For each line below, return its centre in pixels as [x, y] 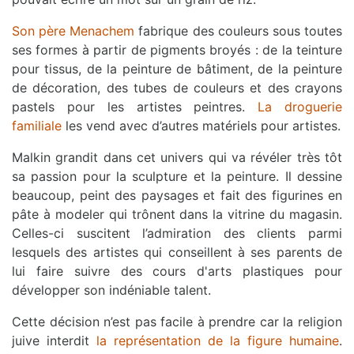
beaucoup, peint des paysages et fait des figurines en [177, 195]
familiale [37, 125]
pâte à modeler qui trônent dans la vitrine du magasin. [177, 214]
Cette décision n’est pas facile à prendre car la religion [177, 321]
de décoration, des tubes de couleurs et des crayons [177, 87]
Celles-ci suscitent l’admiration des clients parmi [177, 233]
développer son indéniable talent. [111, 290]
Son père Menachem [73, 30]
